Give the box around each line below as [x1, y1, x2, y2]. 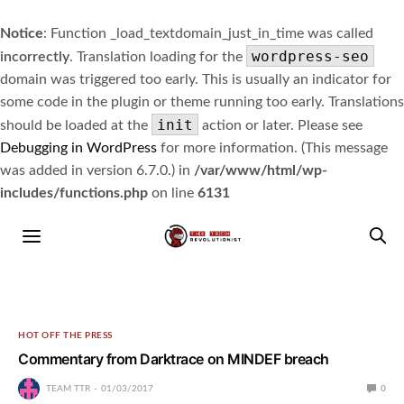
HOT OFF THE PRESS [18, 330, 113, 340]
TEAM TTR [46, 383, 90, 393]
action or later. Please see [198, 118, 363, 133]
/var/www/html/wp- [194, 163, 327, 178]
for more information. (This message [157, 141, 388, 155]
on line [148, 186, 197, 200]
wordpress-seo [252, 48, 369, 65]
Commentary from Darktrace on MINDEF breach [18, 349, 329, 368]
